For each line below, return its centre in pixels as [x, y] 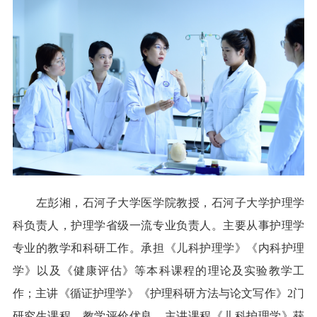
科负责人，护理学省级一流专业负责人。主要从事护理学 [158, 225]
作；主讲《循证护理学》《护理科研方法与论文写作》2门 [158, 293]
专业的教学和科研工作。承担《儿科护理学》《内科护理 [158, 248]
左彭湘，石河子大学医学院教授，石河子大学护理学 [158, 202]
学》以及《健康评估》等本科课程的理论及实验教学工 [158, 270]
